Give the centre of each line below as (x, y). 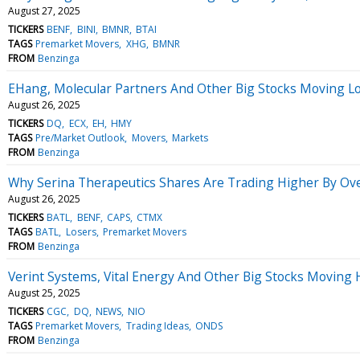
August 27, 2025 (44, 10)
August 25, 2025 (44, 292)
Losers (81, 231)
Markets (190, 137)
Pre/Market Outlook (80, 137)
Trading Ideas (157, 325)
